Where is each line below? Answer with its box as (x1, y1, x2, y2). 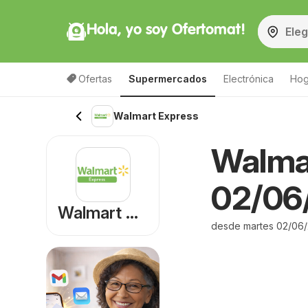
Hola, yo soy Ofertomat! (87, 22, 245, 38)
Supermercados (129, 73, 207, 85)
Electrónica (223, 73, 274, 85)
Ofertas (78, 73, 112, 85)
